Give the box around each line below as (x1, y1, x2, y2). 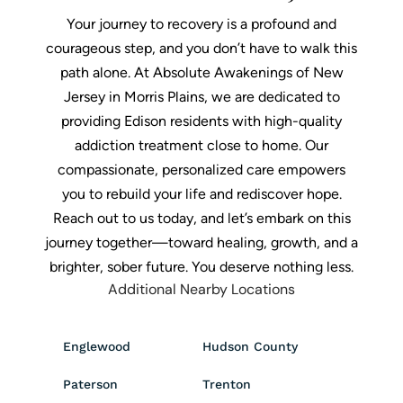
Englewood (63, 338, 130, 354)
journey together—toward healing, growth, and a (45, 233, 358, 251)
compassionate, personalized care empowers (58, 160, 345, 178)
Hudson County (202, 338, 298, 354)
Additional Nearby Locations (108, 279, 295, 299)
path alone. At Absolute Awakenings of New (59, 63, 344, 81)
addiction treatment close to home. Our (75, 136, 328, 154)
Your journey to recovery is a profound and (67, 14, 336, 32)
